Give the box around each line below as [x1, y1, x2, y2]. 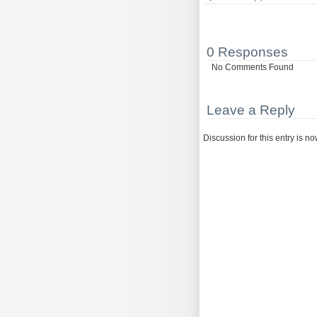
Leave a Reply [207, 101, 295, 117]
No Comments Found [212, 62, 294, 73]
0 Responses [207, 44, 288, 60]
